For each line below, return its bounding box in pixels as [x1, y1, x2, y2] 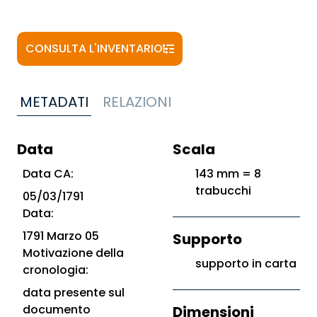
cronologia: [23, 262, 88, 278]
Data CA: [23, 166, 74, 182]
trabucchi [195, 183, 251, 199]
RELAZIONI [103, 92, 171, 112]
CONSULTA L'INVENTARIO [25, 40, 163, 57]
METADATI [20, 92, 88, 112]
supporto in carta [195, 255, 296, 272]
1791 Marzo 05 [23, 228, 99, 244]
